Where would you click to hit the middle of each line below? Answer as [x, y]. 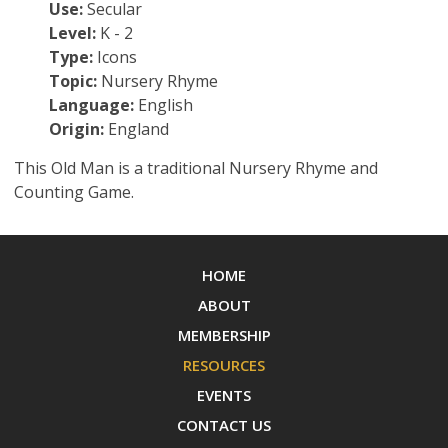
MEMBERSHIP [224, 335]
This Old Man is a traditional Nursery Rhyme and [195, 168]
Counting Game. [73, 192]
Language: [91, 105]
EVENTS [224, 395]
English [163, 105]
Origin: [76, 129]
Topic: [72, 81]
